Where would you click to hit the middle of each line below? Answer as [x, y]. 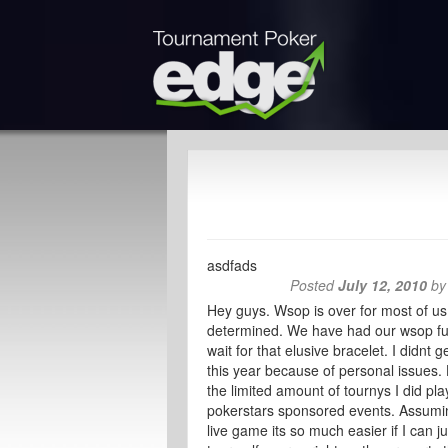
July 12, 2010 [383, 285]
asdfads [232, 265]
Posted [314, 285]
